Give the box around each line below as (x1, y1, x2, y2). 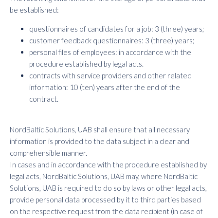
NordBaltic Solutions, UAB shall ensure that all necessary (10, 125, 190, 134)
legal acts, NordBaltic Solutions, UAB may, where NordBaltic (10, 172, 198, 181)
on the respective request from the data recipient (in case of (10, 207, 203, 216)
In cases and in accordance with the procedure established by (10, 160, 207, 169)
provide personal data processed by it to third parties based (10, 195, 201, 204)
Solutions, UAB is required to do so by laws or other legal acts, (10, 183, 207, 192)
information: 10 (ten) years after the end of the (29, 83, 180, 91)
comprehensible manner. (10, 148, 87, 157)
